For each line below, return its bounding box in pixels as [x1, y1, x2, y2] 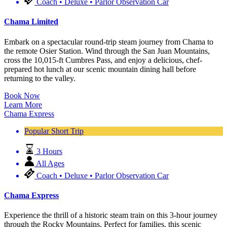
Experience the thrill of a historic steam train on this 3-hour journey [4, 211, 217, 220]
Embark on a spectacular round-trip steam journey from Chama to [4, 37, 213, 46]
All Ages [36, 159, 64, 168]
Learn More [4, 100, 42, 109]
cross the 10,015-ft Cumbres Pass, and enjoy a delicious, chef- [4, 55, 202, 64]
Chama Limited [4, 17, 58, 26]
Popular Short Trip [24, 126, 84, 135]
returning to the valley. [4, 73, 75, 83]
